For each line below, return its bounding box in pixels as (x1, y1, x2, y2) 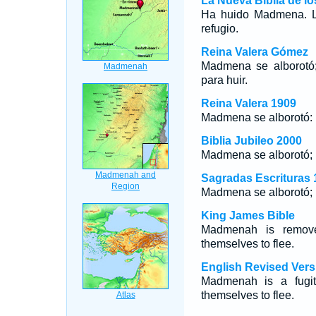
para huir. (200, 74, 248, 86)
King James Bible (200, 209, 295, 221)
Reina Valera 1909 (200, 97, 296, 109)
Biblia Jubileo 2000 (200, 135, 302, 147)
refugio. (200, 23, 238, 35)
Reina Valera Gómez (200, 46, 308, 58)
